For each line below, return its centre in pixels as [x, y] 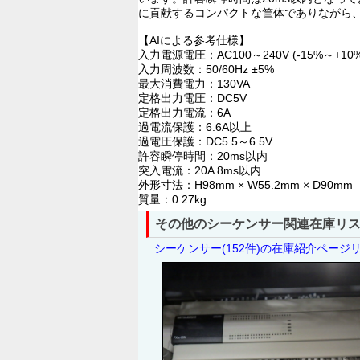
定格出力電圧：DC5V [192, 98]
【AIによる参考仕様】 [194, 40]
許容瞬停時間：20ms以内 [203, 156]
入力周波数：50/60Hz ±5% [206, 69]
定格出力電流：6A [184, 112]
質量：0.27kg [172, 199]
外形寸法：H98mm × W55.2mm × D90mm [245, 185]
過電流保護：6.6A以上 [195, 127]
